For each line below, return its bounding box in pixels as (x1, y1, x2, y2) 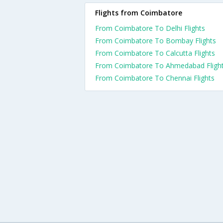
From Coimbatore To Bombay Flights (95, 36, 216, 45)
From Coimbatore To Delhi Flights (95, 23, 205, 33)
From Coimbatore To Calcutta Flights (95, 48, 215, 58)
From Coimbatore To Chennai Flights (95, 73, 215, 83)
